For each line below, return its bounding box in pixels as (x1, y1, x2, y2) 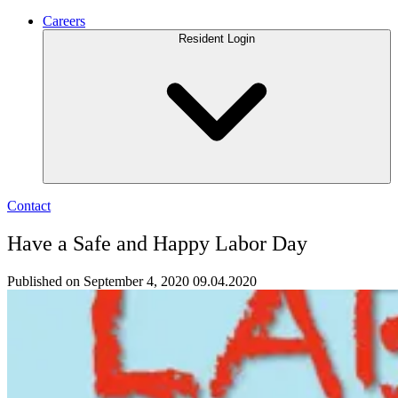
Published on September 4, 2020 (7, 274, 189, 290)
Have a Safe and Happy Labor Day (7, 232, 307, 256)
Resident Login (179, 32, 255, 46)
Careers (43, 13, 85, 29)
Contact (7, 198, 51, 214)
